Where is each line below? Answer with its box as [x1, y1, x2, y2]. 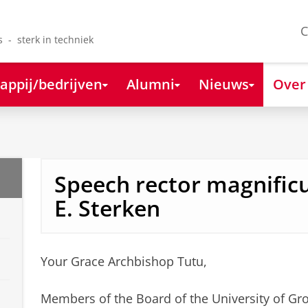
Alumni [126, 74, 175, 93]
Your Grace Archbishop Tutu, [40, 253, 207, 270]
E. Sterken [54, 193, 160, 223]
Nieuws [198, 74, 249, 93]
